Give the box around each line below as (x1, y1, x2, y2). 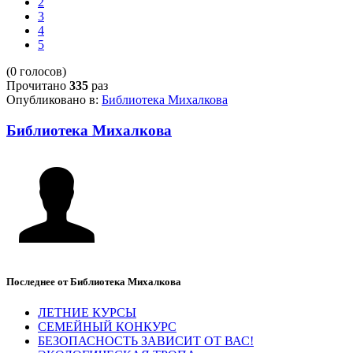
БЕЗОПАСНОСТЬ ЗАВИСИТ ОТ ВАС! (38, 334, 254, 348)
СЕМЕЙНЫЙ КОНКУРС (38, 320, 176, 334)
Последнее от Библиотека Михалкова (6, 276, 181, 288)
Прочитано (6, 79, 69, 93)
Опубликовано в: (6, 93, 98, 107)
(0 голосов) (6, 65, 66, 79)
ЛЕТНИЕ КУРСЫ (38, 306, 136, 320)
